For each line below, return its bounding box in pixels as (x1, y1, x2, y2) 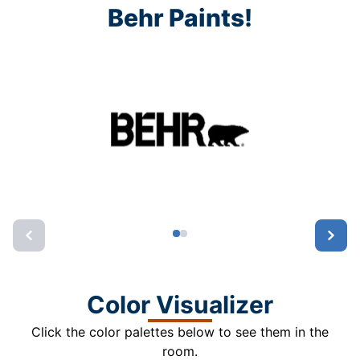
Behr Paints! (108, 2, 252, 32)
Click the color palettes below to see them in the (31, 324, 329, 341)
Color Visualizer (87, 290, 273, 320)
